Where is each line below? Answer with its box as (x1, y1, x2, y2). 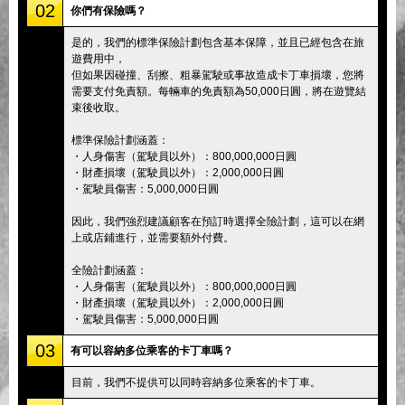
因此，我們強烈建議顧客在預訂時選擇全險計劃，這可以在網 (71, 214, 364, 228)
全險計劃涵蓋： (71, 263, 147, 277)
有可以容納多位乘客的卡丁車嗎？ (71, 344, 233, 357)
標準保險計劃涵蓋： (71, 133, 169, 146)
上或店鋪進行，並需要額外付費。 (71, 231, 234, 244)
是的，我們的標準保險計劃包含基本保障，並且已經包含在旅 (71, 35, 364, 49)
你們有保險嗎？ (71, 4, 146, 17)
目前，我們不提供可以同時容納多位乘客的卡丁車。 (71, 375, 321, 389)
